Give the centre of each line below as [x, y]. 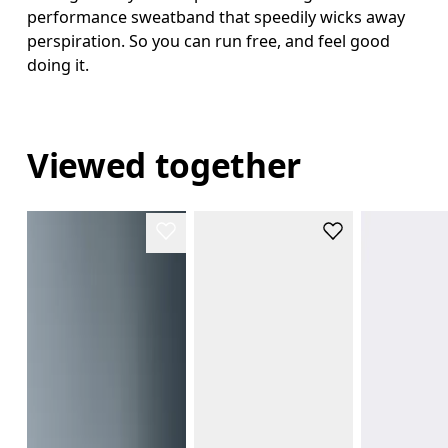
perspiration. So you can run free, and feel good [209, 40]
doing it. [58, 64]
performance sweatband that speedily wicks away [216, 16]
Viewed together [164, 164]
